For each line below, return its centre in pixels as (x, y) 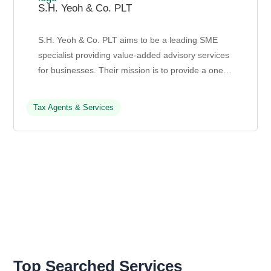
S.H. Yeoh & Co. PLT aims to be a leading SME (128, 40)
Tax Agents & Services (74, 108)
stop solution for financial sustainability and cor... (131, 86)
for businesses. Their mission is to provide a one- (132, 70)
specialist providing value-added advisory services (134, 55)
